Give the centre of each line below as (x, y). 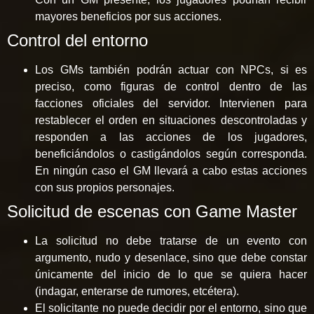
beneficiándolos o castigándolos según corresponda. (171, 154)
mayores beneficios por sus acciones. (128, 17)
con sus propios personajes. (106, 188)
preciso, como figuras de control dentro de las (171, 87)
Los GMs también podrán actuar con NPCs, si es (171, 70)
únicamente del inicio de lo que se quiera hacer (171, 275)
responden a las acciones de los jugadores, (171, 137)
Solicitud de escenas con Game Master (152, 212)
